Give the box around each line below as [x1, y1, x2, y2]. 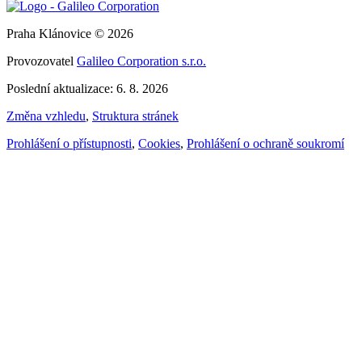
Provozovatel [6, 53, 77, 68]
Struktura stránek [92, 108, 179, 123]
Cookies [138, 136, 180, 150]
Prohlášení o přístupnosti [6, 136, 132, 150]
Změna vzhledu [6, 108, 86, 123]
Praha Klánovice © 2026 [6, 26, 133, 40]
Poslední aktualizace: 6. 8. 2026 [6, 81, 168, 95]
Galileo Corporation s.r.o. [77, 53, 206, 68]
